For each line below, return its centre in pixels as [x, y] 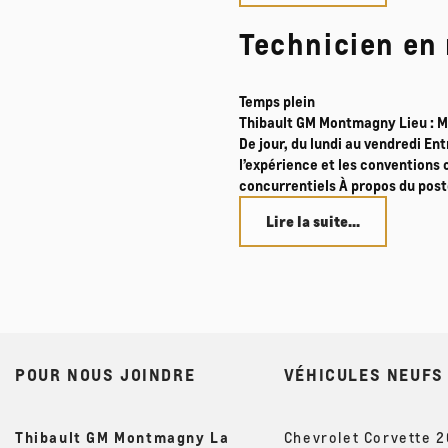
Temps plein [277, 100]
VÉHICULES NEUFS [363, 374]
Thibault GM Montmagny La [122, 436]
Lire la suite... [313, 220]
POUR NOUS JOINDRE [105, 374]
